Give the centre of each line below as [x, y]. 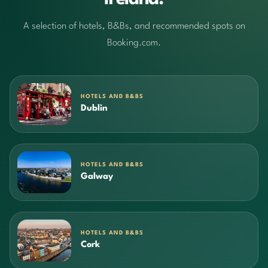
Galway [97, 176]
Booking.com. [134, 43]
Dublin [94, 108]
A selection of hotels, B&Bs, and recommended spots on [134, 27]
